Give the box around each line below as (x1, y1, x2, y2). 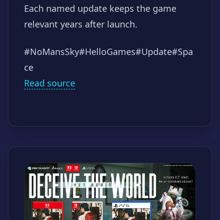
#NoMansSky (24, 45, 79, 57)
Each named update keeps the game (24, 2, 176, 14)
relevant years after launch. (24, 18, 137, 30)
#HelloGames (79, 45, 136, 57)
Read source (24, 77, 75, 89)
